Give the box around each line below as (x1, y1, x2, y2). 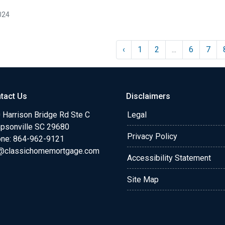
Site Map (127, 174, 159, 184)
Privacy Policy (127, 131, 177, 141)
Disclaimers (126, 91, 170, 101)
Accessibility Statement (127, 153, 211, 163)
